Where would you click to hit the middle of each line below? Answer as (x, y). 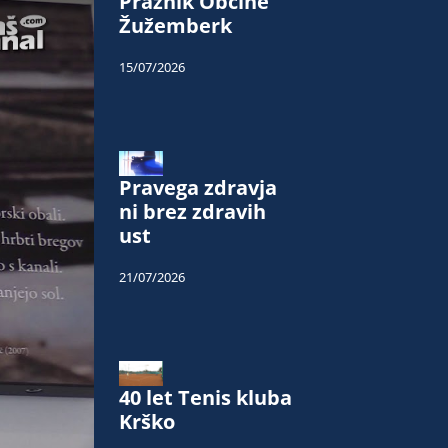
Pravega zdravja (198, 187)
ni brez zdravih (192, 211)
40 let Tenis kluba (205, 397)
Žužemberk (175, 25)
